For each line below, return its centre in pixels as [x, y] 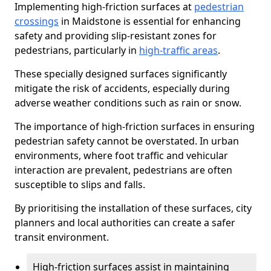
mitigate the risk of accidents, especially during [122, 88]
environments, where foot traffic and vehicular [121, 155]
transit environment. [62, 237]
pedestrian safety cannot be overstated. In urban [127, 141]
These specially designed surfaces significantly [121, 74]
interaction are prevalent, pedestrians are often [123, 170]
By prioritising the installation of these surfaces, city [133, 208]
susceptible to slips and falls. [80, 184]
